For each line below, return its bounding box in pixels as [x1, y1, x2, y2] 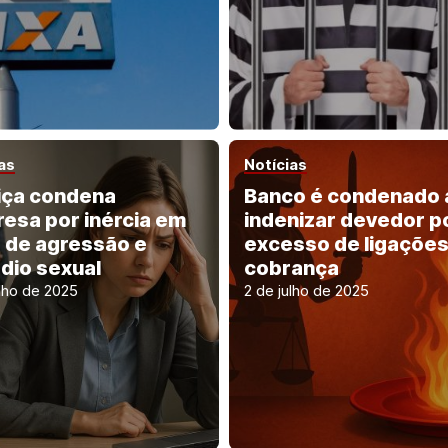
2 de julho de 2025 [244, 280, 369, 300]
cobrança [244, 255, 339, 280]
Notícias [244, 154, 307, 174]
